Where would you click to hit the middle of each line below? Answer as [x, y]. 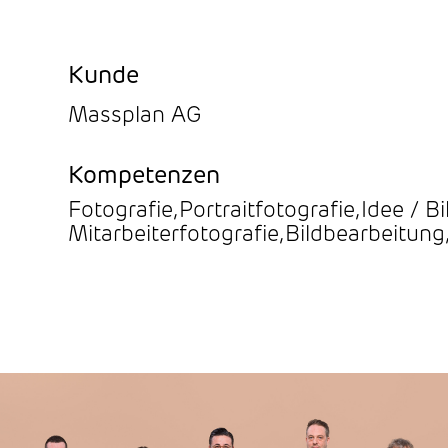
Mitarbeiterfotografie [173, 235]
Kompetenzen [144, 177]
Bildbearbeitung [365, 235]
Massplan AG [134, 116]
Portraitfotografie [267, 211]
